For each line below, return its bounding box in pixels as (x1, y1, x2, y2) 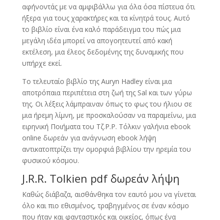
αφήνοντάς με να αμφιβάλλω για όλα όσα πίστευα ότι (22, 2, 195, 11)
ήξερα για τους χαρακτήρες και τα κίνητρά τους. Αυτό (22, 13, 190, 23)
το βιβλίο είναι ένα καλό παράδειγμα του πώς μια (22, 25, 181, 34)
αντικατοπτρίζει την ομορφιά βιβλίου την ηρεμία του (22, 144, 191, 154)
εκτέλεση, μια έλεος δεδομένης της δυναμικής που (22, 47, 184, 56)
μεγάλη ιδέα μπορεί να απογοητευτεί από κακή (22, 36, 172, 45)
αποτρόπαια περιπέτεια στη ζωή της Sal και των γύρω (22, 88, 192, 97)
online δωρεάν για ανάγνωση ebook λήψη (22, 133, 156, 142)
